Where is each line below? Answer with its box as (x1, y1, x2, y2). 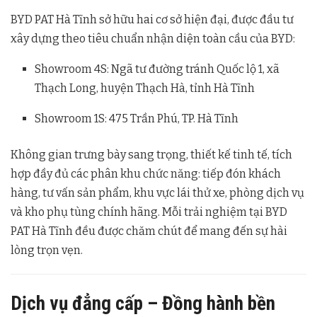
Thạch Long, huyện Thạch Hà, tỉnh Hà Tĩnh (35, 81, 255, 96)
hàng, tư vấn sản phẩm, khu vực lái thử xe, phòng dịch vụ (11, 186, 304, 200)
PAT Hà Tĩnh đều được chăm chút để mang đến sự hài (11, 224, 287, 238)
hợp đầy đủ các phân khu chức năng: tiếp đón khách (11, 167, 281, 181)
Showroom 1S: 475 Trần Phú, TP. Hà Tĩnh (35, 112, 239, 126)
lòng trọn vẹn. (11, 243, 83, 258)
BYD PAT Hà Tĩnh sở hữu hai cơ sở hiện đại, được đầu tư (11, 13, 294, 27)
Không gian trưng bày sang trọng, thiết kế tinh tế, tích (11, 148, 292, 162)
